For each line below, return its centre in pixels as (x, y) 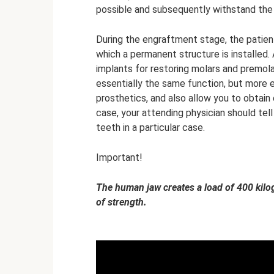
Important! (119, 157)
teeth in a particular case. (150, 127)
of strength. (121, 202)
